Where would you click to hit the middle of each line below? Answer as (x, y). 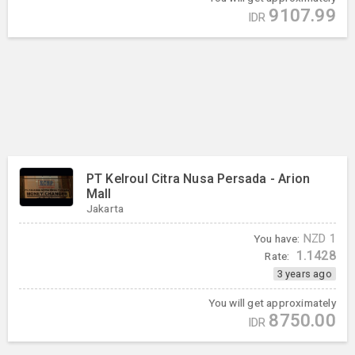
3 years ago (304, 273)
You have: (277, 238)
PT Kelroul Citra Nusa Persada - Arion (198, 178)
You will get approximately (272, 302)
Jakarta (105, 208)
